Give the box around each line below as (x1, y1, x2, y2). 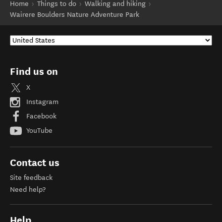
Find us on (10, 65, 58, 77)
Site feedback (10, 173, 53, 182)
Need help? (10, 185, 46, 194)
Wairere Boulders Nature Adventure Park (10, 10, 139, 19)
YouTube (24, 126, 53, 135)
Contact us (10, 157, 59, 168)
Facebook (24, 111, 56, 120)
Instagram (24, 97, 58, 106)
